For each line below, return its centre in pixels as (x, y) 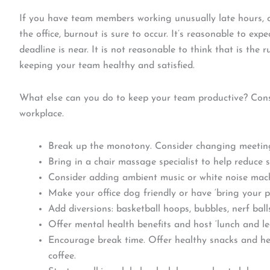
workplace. (42, 114)
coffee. (62, 256)
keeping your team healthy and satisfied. (107, 66)
